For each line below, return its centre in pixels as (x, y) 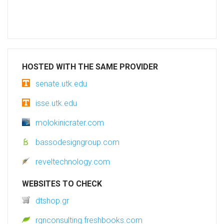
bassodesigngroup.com (77, 142)
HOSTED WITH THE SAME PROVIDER (90, 67)
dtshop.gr (52, 201)
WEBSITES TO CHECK (62, 184)
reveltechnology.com (73, 162)
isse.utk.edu (56, 103)
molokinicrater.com (70, 123)
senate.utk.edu (61, 84)
